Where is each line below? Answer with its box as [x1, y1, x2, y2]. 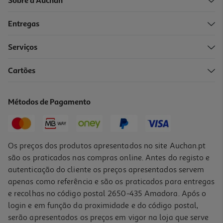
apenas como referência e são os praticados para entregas [8, 176, 215, 187]
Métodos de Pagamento [8, 98, 91, 107]
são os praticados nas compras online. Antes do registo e [8, 152, 210, 163]
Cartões [8, 67, 36, 75]
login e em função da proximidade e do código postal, [8, 200, 199, 211]
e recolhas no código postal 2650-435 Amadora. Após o [8, 188, 207, 199]
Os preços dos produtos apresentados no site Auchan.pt [8, 140, 206, 151]
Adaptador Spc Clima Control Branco [10, 72, 123, 81]
